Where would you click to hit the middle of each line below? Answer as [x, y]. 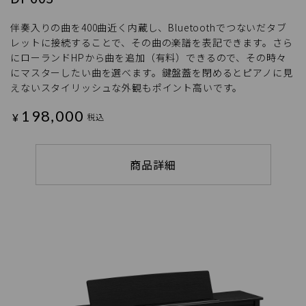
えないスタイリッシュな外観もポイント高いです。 [127, 88]
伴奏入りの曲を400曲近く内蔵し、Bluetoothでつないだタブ [149, 28]
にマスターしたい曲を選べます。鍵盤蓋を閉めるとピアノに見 [152, 73]
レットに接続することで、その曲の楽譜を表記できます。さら [152, 43]
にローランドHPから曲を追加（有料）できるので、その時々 [149, 58]
